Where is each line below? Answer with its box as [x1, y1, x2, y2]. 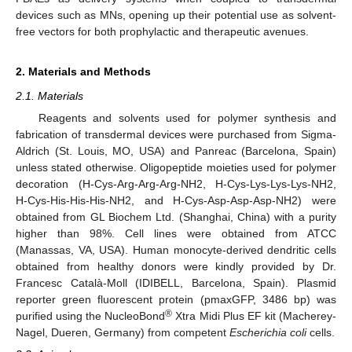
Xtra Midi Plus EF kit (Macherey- [172, 309, 337, 322]
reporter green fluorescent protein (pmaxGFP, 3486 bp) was [16, 292, 336, 306]
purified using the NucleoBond [16, 309, 166, 322]
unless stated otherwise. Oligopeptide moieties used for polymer [16, 160, 336, 174]
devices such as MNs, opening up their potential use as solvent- [16, 8, 336, 21]
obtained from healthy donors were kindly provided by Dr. [16, 259, 336, 273]
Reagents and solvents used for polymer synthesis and [38, 111, 336, 124]
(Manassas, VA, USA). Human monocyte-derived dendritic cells [16, 243, 336, 256]
